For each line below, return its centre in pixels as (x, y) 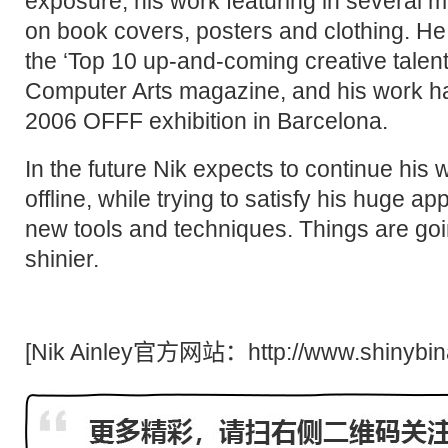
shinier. (62, 259)
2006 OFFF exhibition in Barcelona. (206, 121)
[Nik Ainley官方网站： (136, 352)
